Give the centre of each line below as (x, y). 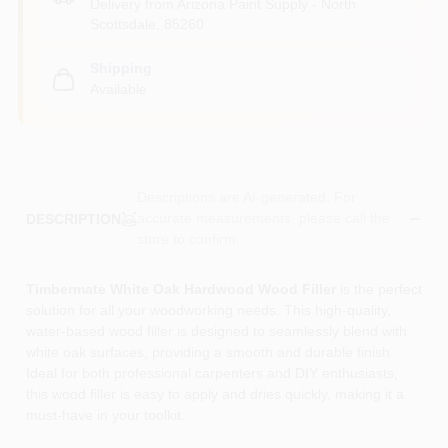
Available (118, 89)
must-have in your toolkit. (105, 415)
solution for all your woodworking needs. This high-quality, (208, 310)
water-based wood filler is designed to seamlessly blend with (216, 331)
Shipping (120, 68)
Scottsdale (122, 24)
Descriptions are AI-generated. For (246, 197)
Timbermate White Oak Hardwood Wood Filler (180, 289)
